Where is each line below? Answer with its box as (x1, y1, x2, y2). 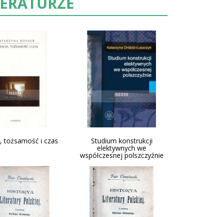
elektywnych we (97, 143, 147, 153)
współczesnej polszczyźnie (79, 151, 164, 160)
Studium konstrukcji (91, 136, 153, 145)
